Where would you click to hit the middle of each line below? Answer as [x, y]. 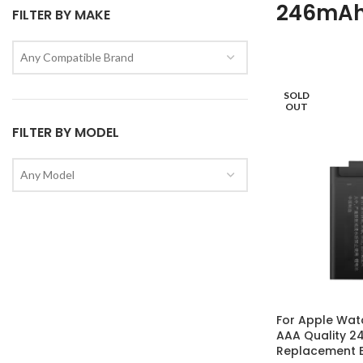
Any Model [47, 175]
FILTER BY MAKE [61, 15]
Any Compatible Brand [77, 57]
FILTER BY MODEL [66, 132]
